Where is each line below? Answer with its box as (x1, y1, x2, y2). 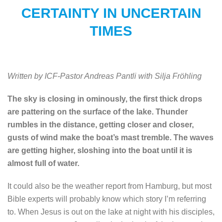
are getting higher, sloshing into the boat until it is (7, 146, 192, 155)
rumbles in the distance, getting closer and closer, (7, 120, 194, 129)
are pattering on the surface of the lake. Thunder (7, 107, 188, 116)
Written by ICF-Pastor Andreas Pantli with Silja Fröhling (7, 71, 202, 80)
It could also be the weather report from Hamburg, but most (7, 181, 212, 190)
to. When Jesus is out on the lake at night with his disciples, (7, 207, 215, 216)
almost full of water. (7, 159, 79, 167)
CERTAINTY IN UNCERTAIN (21, 5, 201, 21)
